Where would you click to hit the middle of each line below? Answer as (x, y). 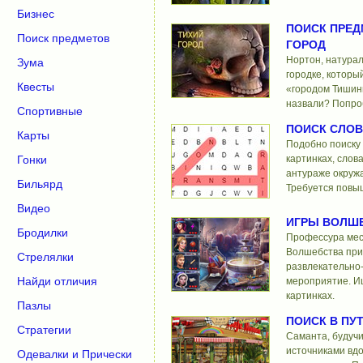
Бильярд (40, 184)
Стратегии (44, 330)
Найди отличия (57, 281)
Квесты (36, 87)
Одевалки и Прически (75, 354)
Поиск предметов (63, 38)
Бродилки (43, 233)
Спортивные (50, 111)
